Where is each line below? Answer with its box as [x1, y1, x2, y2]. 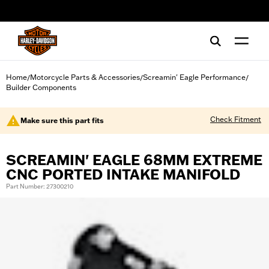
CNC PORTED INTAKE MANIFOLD [6, 166, 240, 183]
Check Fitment [210, 115, 261, 124]
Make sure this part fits [20, 116, 104, 125]
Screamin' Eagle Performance [143, 73, 246, 82]
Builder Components [6, 83, 76, 92]
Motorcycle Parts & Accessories [30, 73, 140, 82]
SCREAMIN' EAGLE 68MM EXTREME [6, 151, 262, 169]
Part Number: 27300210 [6, 183, 73, 190]
